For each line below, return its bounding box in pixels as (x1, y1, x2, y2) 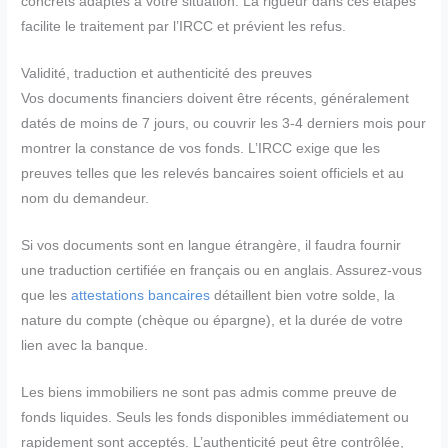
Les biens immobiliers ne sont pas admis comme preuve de (21, 385, 398, 401)
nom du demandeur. (21, 191, 150, 207)
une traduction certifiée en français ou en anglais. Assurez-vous (21, 263, 423, 279)
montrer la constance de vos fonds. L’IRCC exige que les (21, 141, 381, 157)
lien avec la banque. (21, 338, 149, 354)
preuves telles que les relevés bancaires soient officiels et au (21, 166, 405, 182)
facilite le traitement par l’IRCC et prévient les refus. (21, 19, 347, 35)
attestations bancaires (71, 288, 211, 304)
